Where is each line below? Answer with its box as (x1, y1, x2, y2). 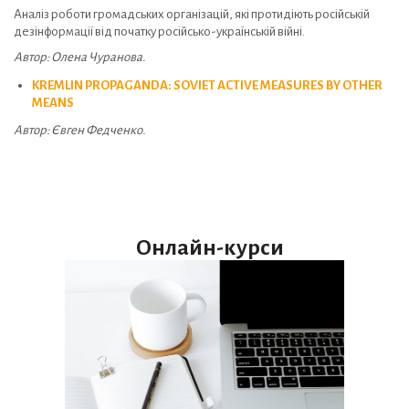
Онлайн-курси (125, 235, 284, 259)
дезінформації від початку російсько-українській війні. (14, 24, 305, 38)
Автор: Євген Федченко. (14, 123, 145, 138)
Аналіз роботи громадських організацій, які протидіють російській (14, 6, 370, 21)
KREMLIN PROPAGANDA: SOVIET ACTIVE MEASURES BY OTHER (32, 78, 383, 92)
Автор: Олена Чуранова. (14, 50, 145, 65)
